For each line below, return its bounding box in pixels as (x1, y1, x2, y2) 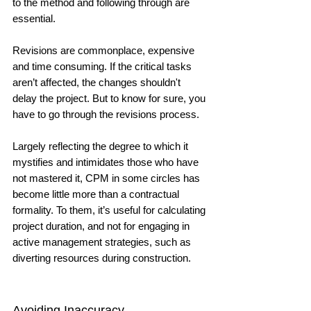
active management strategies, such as (12, 235, 194, 248)
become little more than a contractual (12, 187, 182, 200)
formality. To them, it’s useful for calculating (12, 203, 208, 216)
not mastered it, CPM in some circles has (12, 171, 203, 184)
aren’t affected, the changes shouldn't (12, 76, 183, 88)
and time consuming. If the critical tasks (12, 60, 194, 72)
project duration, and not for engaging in (12, 219, 192, 232)
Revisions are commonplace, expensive (12, 44, 197, 56)
